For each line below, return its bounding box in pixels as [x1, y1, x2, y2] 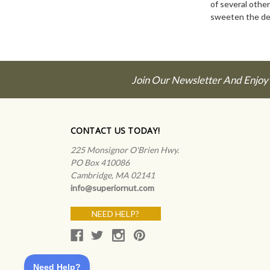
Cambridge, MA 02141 [70, 170, 155, 181]
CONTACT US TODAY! [70, 125, 160, 137]
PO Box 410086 [70, 157, 130, 168]
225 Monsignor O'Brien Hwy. [70, 145, 179, 155]
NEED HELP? [92, 209, 139, 219]
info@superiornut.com [70, 183, 154, 193]
